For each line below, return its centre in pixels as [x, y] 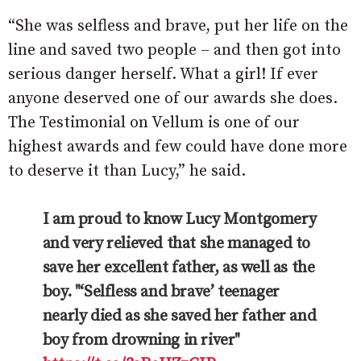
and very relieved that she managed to [176, 243]
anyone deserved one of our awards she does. [173, 98]
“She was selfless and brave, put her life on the [178, 26]
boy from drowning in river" [141, 340]
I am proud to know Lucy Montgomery [179, 219]
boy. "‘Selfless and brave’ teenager [161, 292]
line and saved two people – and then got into [174, 50]
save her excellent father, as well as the [178, 268]
